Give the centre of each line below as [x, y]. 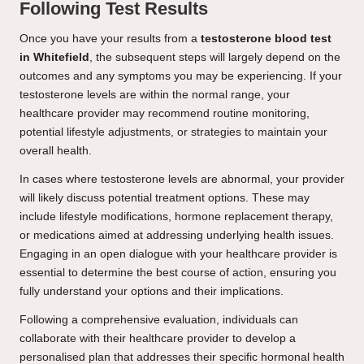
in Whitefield [54, 58]
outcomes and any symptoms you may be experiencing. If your [181, 76]
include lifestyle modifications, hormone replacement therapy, [176, 217]
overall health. [56, 151]
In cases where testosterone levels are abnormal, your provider [182, 180]
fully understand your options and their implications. [152, 292]
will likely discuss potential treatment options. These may [165, 198]
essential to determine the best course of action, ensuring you [178, 273]
